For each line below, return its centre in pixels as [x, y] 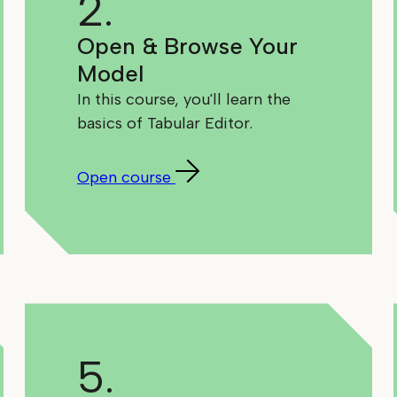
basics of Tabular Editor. [165, 124]
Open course [125, 178]
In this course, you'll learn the [184, 100]
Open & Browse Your [188, 47]
